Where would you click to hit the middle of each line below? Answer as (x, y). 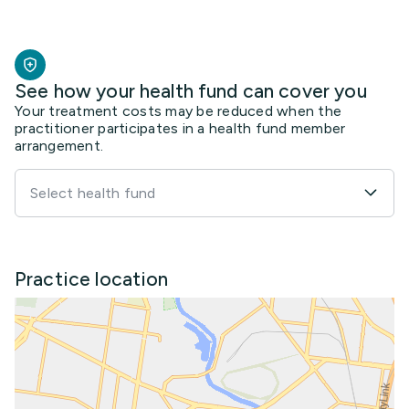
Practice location (92, 278)
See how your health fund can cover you (191, 90)
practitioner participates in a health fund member (180, 128)
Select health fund (93, 193)
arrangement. (59, 145)
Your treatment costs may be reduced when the (178, 110)
